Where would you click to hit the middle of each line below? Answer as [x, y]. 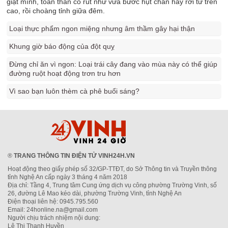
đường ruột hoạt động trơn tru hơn [65, 73]
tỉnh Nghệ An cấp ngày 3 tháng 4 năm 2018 [67, 177]
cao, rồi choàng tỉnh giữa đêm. [56, 11]
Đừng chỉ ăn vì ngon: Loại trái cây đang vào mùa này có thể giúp [113, 64]
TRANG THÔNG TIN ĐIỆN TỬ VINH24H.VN [74, 156]
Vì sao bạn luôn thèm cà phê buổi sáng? [75, 91]
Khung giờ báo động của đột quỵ [62, 46]
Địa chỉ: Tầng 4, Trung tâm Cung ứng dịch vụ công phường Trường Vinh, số [112, 185]
